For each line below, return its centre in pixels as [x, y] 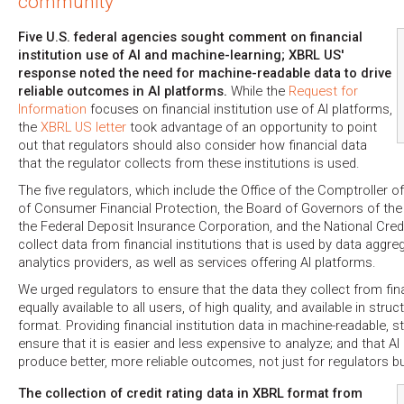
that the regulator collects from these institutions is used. [189, 164]
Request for [323, 92]
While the [258, 92]
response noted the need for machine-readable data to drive [205, 73]
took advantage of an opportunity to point [252, 128]
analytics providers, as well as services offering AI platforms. [197, 263]
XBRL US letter [83, 128]
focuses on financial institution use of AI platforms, [239, 110]
